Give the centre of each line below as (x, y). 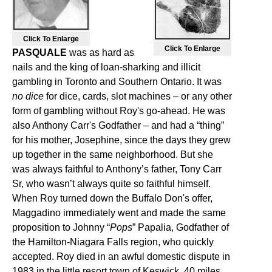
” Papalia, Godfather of (181, 227)
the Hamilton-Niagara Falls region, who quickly (113, 242)
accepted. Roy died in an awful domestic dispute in (121, 257)
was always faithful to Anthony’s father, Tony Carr (117, 169)
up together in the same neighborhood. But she (113, 155)
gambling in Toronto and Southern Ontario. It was (117, 82)
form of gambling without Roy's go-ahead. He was (119, 111)
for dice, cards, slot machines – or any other (138, 96)
